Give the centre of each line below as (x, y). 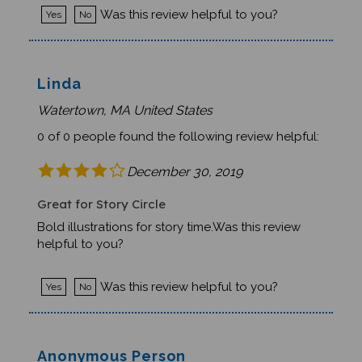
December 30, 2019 (184, 160)
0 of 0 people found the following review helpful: (178, 126)
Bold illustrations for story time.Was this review (168, 216)
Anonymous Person (112, 345)
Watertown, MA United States (124, 99)
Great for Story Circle (101, 193)
